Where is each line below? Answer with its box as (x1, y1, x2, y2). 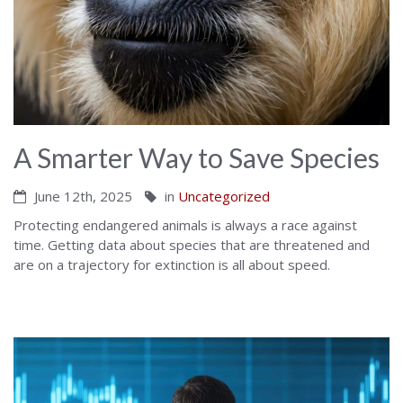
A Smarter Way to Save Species (13, 141, 380, 175)
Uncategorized (178, 187, 270, 206)
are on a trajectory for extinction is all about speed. (13, 255, 330, 274)
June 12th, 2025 (31, 187, 132, 206)
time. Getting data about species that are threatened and (13, 236, 370, 255)
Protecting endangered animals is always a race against (13, 216, 357, 235)
